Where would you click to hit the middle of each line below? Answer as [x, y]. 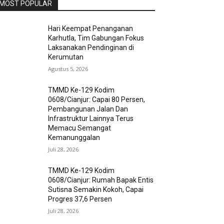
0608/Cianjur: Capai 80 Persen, [97, 100]
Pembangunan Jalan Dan [88, 109]
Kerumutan [66, 57]
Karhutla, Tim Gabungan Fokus [96, 38]
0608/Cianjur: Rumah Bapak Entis [101, 180]
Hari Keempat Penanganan [91, 29]
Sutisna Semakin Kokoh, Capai [96, 190]
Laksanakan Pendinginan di [91, 48]
